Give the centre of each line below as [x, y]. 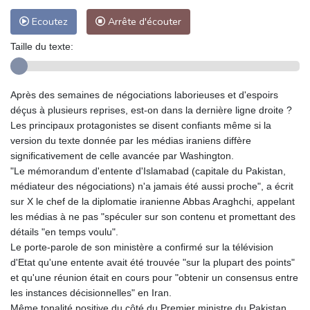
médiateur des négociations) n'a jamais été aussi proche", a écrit [152, 186]
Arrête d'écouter [143, 21]
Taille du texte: [42, 46]
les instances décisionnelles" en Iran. [91, 292]
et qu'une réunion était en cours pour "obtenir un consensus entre [154, 277]
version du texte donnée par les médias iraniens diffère [131, 140]
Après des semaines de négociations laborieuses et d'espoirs [144, 94]
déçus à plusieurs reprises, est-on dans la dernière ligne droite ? [151, 110]
